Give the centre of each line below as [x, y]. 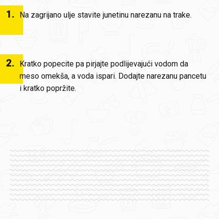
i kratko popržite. [48, 88]
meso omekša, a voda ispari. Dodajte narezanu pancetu [113, 76]
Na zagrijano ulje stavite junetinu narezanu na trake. [106, 15]
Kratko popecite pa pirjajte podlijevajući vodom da [104, 64]
